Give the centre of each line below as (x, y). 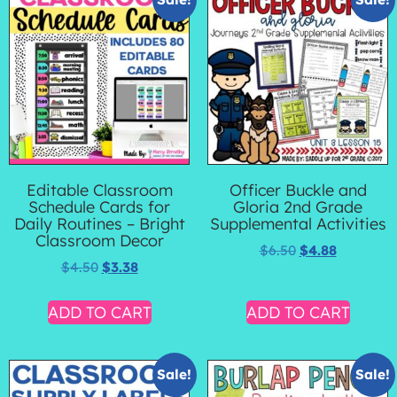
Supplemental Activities (298, 224)
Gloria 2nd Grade (298, 207)
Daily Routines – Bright (99, 224)
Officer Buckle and (298, 191)
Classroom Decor (99, 241)
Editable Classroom (99, 191)
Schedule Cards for (99, 207)
